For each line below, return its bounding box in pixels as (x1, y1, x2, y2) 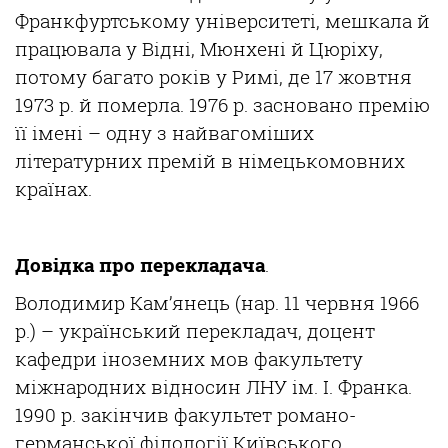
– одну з (83, 119, 172, 145)
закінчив (81, 401, 169, 427)
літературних (15, 147, 142, 173)
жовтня (338, 63, 412, 89)
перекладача (140, 251, 265, 277)
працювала (15, 35, 121, 61)
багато (92, 63, 159, 89)
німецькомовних (238, 147, 405, 173)
